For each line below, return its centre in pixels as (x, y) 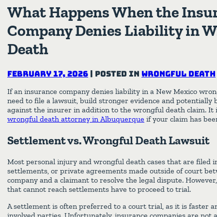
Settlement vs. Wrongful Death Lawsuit (108, 140)
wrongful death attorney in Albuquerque (76, 119)
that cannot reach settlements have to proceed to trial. (99, 189)
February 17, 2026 (48, 74)
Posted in (118, 74)
